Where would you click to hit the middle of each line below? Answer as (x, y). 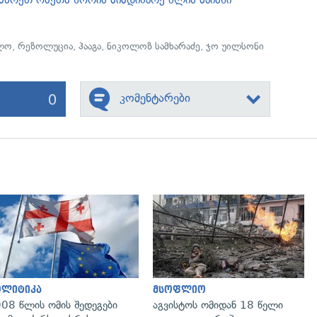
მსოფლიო (179, 289)
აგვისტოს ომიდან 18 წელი (218, 305)
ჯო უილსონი (235, 46)
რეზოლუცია (46, 46)
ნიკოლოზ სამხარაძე (154, 46)
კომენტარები (155, 98)
